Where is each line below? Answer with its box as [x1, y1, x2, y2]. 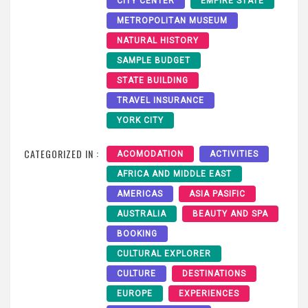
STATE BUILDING [117, 76, 188, 86]
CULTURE [117, 269, 156, 279]
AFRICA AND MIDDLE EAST [117, 169, 232, 179]
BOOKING [117, 229, 157, 239]
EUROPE [117, 289, 153, 299]
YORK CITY [117, 115, 164, 126]
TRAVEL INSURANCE [117, 96, 204, 106]
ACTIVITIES [210, 149, 258, 159]
